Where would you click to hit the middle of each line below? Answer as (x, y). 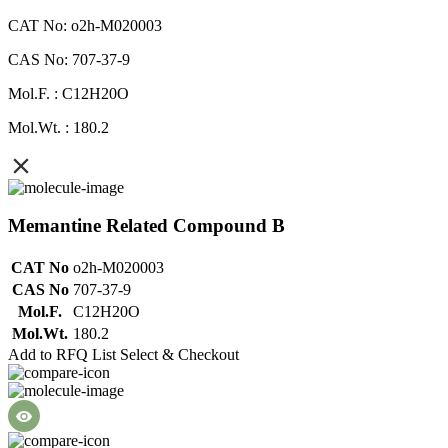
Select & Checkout (179, 355)
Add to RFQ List (62, 355)
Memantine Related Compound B (146, 226)
